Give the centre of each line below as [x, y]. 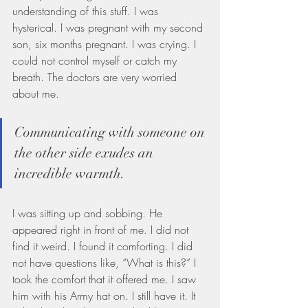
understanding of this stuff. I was [87, 11]
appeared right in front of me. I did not [102, 229]
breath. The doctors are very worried [96, 77]
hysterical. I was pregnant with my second [109, 27]
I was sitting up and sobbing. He [89, 213]
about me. [36, 93]
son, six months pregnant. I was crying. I [106, 44]
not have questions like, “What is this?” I [106, 262]
